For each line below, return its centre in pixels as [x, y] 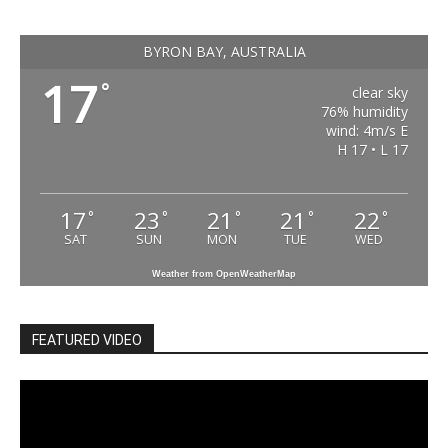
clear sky [379, 93]
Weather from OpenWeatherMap [224, 274]
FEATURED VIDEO [87, 340]
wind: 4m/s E [366, 131]
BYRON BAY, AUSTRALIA [224, 52]
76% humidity [364, 112]
